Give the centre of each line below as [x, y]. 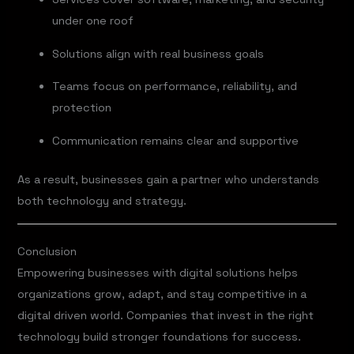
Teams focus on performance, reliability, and [175, 87]
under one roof [93, 21]
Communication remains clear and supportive [176, 141]
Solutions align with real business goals [158, 53]
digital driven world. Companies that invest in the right [166, 316]
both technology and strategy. [102, 200]
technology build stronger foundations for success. [160, 337]
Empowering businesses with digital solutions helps [158, 273]
